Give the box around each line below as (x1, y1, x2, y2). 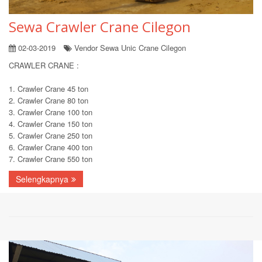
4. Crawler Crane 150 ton (9, 118, 92, 130)
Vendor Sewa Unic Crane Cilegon (72, 42, 186, 54)
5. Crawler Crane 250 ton (9, 130, 92, 142)
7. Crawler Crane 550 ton (9, 153, 92, 165)
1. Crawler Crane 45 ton (9, 83, 88, 95)
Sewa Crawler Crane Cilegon (9, 17, 191, 37)
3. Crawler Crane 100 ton (9, 106, 92, 118)
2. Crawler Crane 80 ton (9, 95, 88, 106)
